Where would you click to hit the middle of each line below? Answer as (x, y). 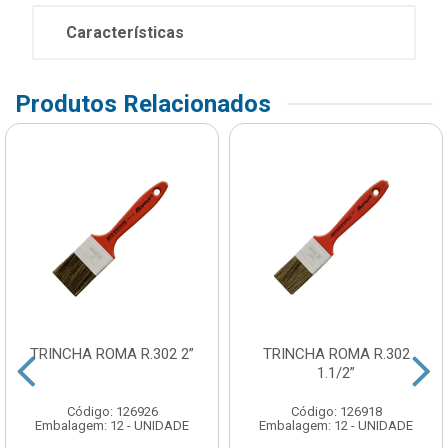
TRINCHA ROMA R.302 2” (112, 354)
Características (125, 33)
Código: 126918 (336, 412)
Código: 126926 (112, 412)
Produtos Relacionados (143, 104)
